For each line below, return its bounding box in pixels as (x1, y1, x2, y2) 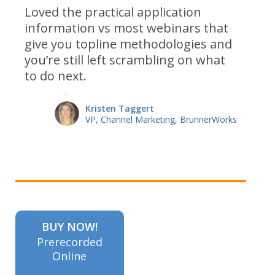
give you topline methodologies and (25, 36, 232, 52)
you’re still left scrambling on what (25, 52, 225, 68)
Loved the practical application (25, 4, 201, 20)
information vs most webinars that (25, 20, 228, 36)
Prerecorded (36, 234, 103, 249)
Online (52, 249, 87, 263)
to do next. (25, 68, 87, 84)
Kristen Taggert (85, 102, 154, 114)
